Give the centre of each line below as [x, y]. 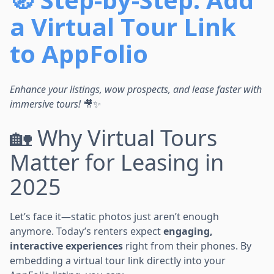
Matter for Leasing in [117, 162]
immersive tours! [45, 104]
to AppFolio [79, 53]
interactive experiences [66, 246]
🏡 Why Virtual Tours [113, 138]
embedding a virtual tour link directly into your [118, 260]
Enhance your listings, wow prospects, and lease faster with [136, 89]
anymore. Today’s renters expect [87, 231]
